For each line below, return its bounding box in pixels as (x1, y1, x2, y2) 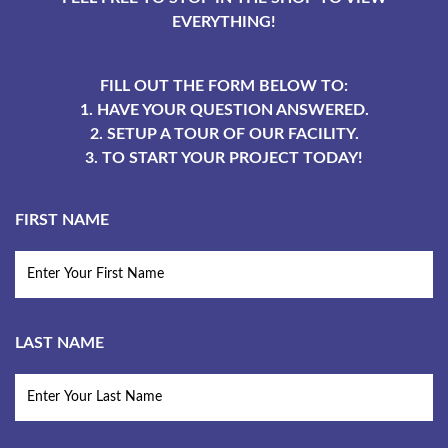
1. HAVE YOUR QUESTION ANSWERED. (79, 102, 369, 118)
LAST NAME (15, 335, 104, 351)
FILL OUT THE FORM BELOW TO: (100, 78, 348, 94)
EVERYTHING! (172, 14, 276, 30)
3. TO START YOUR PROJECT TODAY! (85, 150, 363, 166)
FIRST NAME (15, 212, 109, 228)
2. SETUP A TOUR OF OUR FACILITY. (89, 126, 359, 142)
